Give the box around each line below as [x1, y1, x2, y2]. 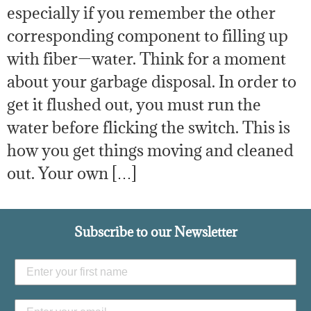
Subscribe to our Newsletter [74, 224, 237, 241]
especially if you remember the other [7, 1, 276, 23]
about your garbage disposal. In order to [7, 70, 296, 92]
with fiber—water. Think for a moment [7, 47, 286, 69]
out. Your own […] [7, 162, 137, 183]
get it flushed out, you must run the [7, 93, 261, 115]
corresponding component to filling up [7, 24, 288, 46]
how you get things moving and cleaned [7, 139, 294, 160]
